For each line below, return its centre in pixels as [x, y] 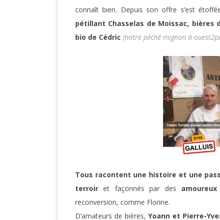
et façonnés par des [140, 189]
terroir [87, 189]
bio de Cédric [99, 37]
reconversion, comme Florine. [123, 202]
